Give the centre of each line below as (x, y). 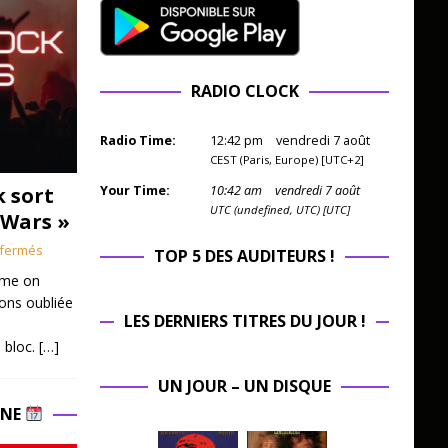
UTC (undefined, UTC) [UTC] (279, 210)
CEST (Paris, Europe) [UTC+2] (286, 160)
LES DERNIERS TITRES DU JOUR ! (244, 321)
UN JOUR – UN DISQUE (245, 386)
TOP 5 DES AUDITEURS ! (245, 256)
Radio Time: (137, 141)
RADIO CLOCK (244, 91)
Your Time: (134, 191)
